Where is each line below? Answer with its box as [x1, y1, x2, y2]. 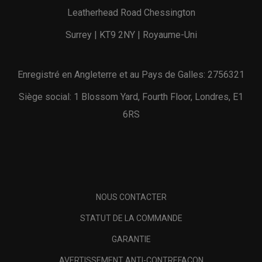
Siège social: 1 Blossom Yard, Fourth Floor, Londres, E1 [19, 91, 243, 102]
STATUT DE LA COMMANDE [80, 213, 182, 223]
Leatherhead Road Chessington [67, 6, 195, 18]
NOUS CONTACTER [95, 192, 167, 202]
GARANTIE [111, 234, 151, 244]
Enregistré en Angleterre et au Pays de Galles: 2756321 [18, 68, 244, 80]
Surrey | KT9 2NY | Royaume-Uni [65, 29, 197, 40]
